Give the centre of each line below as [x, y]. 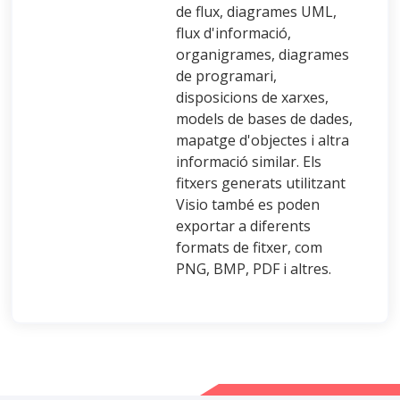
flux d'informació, [233, 33]
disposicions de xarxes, [252, 97]
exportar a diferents [243, 225]
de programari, [226, 75]
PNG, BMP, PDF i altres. [254, 268]
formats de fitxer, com [249, 247]
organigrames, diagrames [262, 54]
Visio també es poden [248, 204]
